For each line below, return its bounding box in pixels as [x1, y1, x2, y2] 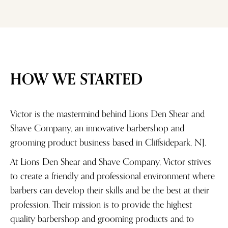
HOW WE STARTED [10, 67, 142, 92]
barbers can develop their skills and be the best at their [10, 182, 209, 198]
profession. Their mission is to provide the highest [10, 196, 192, 212]
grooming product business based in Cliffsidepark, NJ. [10, 134, 206, 150]
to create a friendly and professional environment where [10, 168, 215, 184]
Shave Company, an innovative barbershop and [10, 120, 184, 136]
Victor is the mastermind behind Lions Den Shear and [10, 106, 205, 122]
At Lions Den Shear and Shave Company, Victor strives [10, 154, 211, 169]
